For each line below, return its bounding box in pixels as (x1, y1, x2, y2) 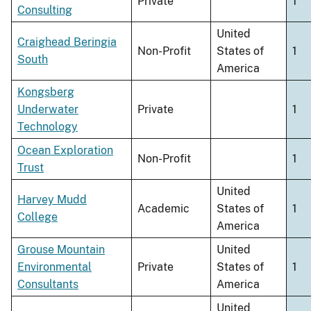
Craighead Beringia (17, 35, 117, 49)
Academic (137, 202, 190, 216)
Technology (17, 120, 78, 134)
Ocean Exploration (17, 144, 113, 158)
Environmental (17, 260, 92, 274)
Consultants (17, 278, 78, 292)
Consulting (17, 3, 72, 17)
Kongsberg (17, 85, 74, 99)
